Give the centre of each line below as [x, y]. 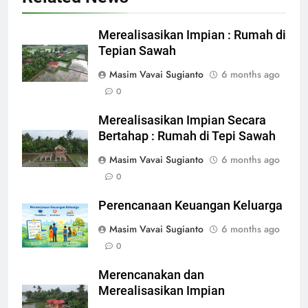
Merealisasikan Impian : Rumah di [192, 35]
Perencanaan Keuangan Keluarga [190, 205]
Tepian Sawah [137, 51]
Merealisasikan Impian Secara [182, 120]
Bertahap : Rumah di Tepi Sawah [187, 136]
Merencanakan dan [151, 275]
